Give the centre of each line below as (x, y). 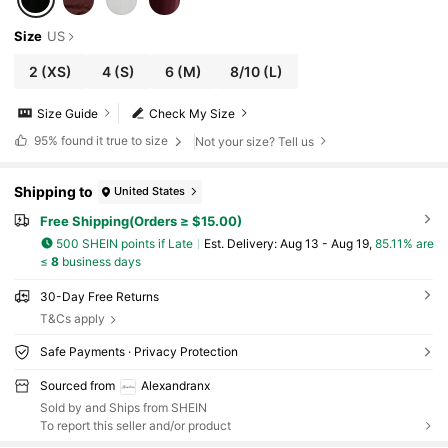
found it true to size (114, 141)
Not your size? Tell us (255, 141)
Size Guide (68, 113)
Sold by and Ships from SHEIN (123, 407)
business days (99, 262)
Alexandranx (175, 385)
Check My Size (192, 113)
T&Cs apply (72, 319)
